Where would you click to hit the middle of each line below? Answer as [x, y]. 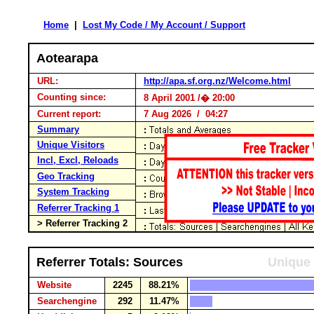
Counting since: [71, 97]
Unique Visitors [71, 145]
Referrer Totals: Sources [110, 262]
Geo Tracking [66, 176]
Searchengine [67, 301]
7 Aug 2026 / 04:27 [183, 114]
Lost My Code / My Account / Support [164, 25]
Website [54, 285]
